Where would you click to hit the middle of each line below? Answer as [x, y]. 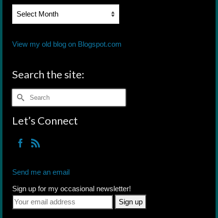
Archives [27, 21]
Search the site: [48, 74]
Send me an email [41, 172]
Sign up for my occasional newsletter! [72, 188]
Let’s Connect [45, 120]
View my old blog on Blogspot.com [67, 44]
